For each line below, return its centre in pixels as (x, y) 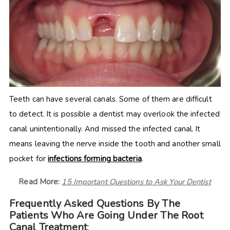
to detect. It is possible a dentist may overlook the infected (114, 114)
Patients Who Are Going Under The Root (106, 215)
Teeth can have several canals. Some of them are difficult (110, 99)
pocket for (28, 158)
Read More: (40, 181)
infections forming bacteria (95, 158)
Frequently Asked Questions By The (95, 203)
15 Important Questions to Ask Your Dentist (136, 181)
